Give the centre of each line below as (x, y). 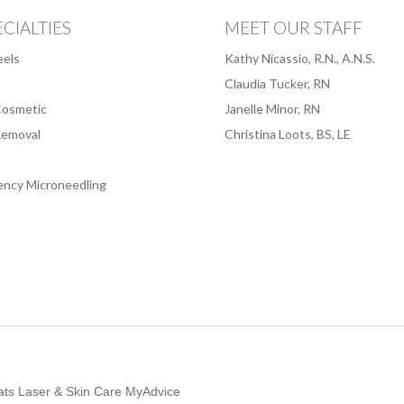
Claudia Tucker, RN (277, 84)
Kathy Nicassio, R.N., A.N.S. (300, 59)
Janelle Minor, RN (272, 109)
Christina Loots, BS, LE (288, 134)
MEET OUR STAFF (294, 28)
